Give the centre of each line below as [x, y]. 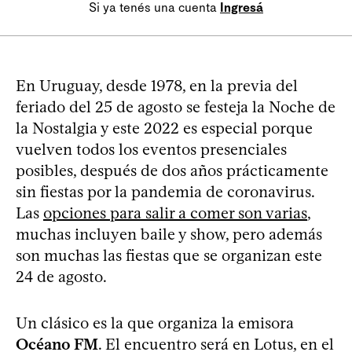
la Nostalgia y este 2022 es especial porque [164, 128]
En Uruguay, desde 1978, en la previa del [157, 85]
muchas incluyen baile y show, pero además [169, 234]
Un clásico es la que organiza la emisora [155, 323]
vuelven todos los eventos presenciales [151, 149]
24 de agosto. [61, 276]
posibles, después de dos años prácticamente [172, 170]
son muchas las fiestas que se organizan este [169, 255]
